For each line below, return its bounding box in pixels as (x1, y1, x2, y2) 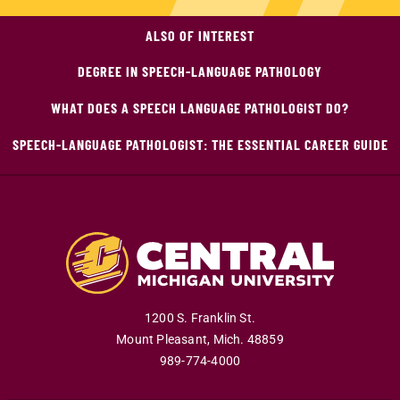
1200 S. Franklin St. (145, 311, 255, 327)
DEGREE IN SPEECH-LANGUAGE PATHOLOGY (78, 62, 322, 79)
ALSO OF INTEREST (146, 26, 254, 44)
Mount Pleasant (116, 332, 208, 348)
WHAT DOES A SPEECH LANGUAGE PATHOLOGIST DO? (51, 98, 349, 116)
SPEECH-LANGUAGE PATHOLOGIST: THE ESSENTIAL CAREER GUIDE (12, 135, 388, 153)
